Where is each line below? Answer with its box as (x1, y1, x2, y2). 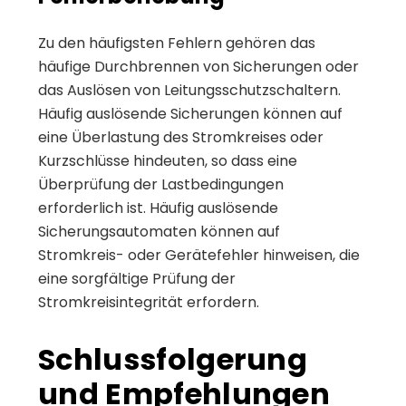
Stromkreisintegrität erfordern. (38, 291, 259, 313)
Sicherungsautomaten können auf (38, 220, 280, 242)
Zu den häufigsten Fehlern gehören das (38, 32, 315, 53)
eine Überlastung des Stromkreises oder (38, 126, 324, 148)
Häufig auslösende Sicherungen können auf (38, 102, 343, 124)
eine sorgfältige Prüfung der (38, 267, 236, 289)
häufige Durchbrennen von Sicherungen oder (38, 55, 359, 77)
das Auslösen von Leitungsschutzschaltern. (38, 79, 341, 101)
